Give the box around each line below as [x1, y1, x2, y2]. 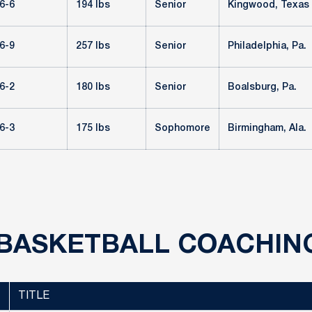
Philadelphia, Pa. [228, 42, 306, 51]
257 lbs [76, 42, 110, 51]
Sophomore [155, 124, 210, 133]
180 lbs [76, 83, 110, 92]
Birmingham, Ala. [228, 124, 306, 133]
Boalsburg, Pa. [228, 83, 297, 92]
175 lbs [76, 124, 110, 133]
